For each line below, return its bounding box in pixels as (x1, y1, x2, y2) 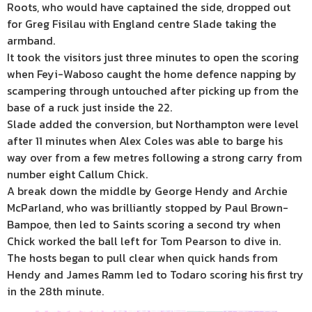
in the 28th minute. (7, 282, 104, 299)
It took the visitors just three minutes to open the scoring (7, 48, 299, 65)
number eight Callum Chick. (7, 165, 148, 182)
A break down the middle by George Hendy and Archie (7, 182, 288, 199)
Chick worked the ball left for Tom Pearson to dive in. (7, 232, 281, 249)
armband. (7, 31, 55, 49)
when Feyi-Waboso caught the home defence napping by (7, 65, 297, 82)
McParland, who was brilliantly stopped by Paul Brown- (7, 198, 288, 216)
